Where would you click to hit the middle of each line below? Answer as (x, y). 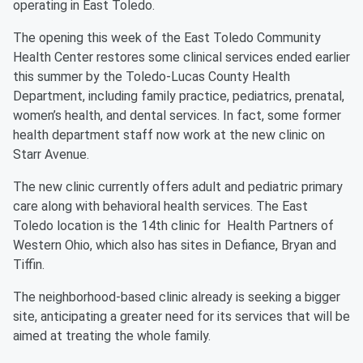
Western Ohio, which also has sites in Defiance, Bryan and (175, 245)
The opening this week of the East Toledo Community (167, 38)
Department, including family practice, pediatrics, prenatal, (179, 96)
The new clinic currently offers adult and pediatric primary (178, 187)
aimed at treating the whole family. (112, 336)
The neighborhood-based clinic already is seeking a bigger (177, 297)
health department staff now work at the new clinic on (169, 135)
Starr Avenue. (53, 154)
